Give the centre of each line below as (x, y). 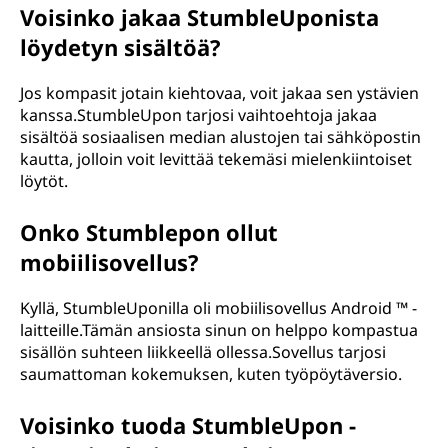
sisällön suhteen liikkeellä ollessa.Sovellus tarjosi (203, 352)
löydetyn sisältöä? (120, 47)
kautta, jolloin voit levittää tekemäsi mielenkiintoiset (216, 159)
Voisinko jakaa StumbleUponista (199, 17)
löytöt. (44, 181)
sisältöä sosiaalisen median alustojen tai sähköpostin (220, 137)
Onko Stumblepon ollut (149, 232)
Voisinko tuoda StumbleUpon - (188, 425)
